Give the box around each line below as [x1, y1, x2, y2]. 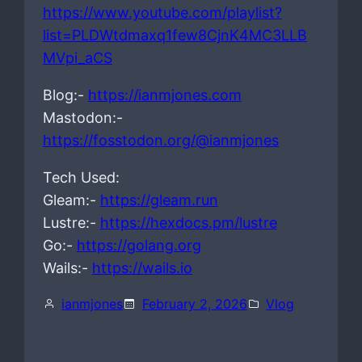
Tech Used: [42, 168, 120, 186]
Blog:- [42, 86, 88, 103]
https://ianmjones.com [87, 86, 242, 103]
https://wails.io [91, 259, 192, 276]
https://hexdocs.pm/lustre [99, 213, 277, 231]
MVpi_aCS [42, 48, 112, 66]
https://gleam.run [99, 191, 218, 208]
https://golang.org [76, 236, 201, 254]
